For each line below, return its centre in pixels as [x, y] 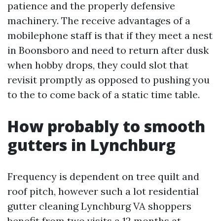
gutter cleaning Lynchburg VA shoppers [99, 206]
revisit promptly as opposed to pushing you [109, 80]
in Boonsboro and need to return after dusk [108, 50]
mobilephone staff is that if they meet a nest [110, 35]
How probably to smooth [106, 126]
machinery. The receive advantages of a [99, 20]
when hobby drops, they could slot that [98, 65]
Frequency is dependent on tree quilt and [103, 176]
